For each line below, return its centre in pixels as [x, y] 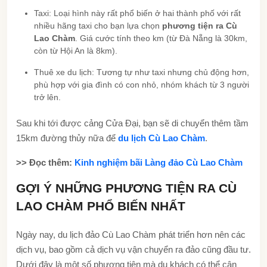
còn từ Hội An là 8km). [76, 50]
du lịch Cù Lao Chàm [162, 138]
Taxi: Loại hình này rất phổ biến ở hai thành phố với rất [137, 13]
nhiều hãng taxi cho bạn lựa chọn [98, 25]
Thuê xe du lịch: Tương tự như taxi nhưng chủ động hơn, [142, 72]
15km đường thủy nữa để [67, 138]
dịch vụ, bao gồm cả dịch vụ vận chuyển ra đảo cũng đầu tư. [133, 249]
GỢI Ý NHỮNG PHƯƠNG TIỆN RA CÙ [126, 188]
